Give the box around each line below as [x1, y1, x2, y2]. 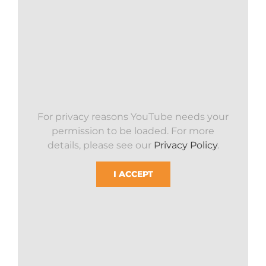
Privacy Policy [153, 140, 217, 151]
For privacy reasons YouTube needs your [37, 111, 229, 123]
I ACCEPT [113, 169, 153, 180]
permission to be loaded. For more [52, 125, 214, 137]
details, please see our [47, 140, 154, 151]
